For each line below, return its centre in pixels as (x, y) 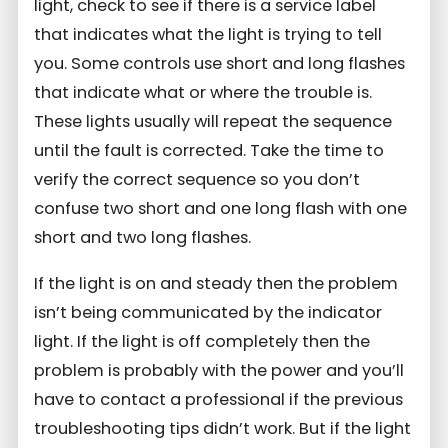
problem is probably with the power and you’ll (219, 370)
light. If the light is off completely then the (202, 341)
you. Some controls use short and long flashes (220, 64)
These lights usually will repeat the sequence (213, 122)
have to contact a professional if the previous (219, 399)
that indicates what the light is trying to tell (208, 35)
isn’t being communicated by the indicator (208, 312)
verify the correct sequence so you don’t (197, 180)
